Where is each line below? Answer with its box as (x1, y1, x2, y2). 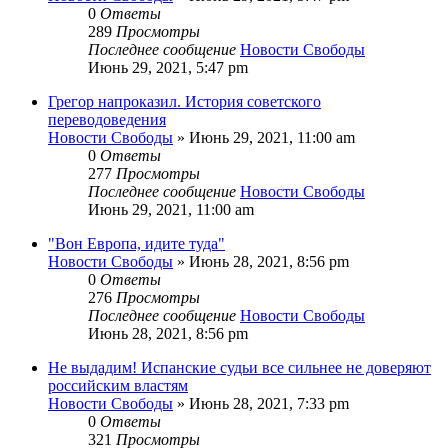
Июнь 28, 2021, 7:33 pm (189, 394, 349, 412)
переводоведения (48, 110, 166, 128)
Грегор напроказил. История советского (48, 92, 321, 110)
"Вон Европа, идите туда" (48, 234, 225, 252)
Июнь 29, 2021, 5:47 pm (88, 58, 248, 76)
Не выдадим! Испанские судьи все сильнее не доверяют (48, 358, 431, 376)
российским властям (48, 376, 188, 394)
